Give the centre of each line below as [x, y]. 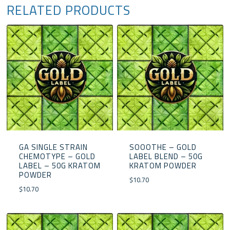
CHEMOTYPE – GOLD [57, 157]
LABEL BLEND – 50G [166, 157]
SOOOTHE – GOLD [163, 147]
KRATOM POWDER [163, 166]
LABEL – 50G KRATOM [60, 166]
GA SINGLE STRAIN [53, 147]
